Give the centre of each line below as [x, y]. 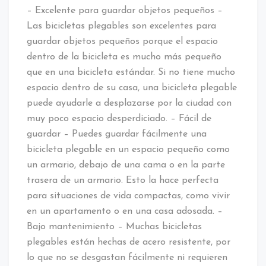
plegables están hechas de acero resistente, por [129, 242]
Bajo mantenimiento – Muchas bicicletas [114, 227]
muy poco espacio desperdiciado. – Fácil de [119, 118]
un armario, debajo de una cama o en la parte [126, 165]
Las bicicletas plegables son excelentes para [121, 26]
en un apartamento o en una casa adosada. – [125, 211]
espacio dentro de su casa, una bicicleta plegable [132, 88]
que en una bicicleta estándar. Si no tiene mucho [131, 72]
